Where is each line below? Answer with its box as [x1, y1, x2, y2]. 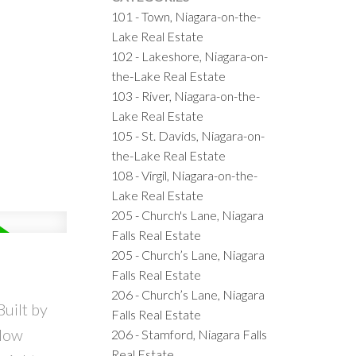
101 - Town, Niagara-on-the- [111, 8, 261, 24]
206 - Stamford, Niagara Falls [111, 326, 268, 342]
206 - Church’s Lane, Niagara [111, 286, 265, 302]
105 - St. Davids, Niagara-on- [111, 127, 265, 143]
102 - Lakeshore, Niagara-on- [111, 48, 269, 64]
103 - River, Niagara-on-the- [111, 87, 261, 103]
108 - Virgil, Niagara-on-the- [111, 167, 258, 183]
